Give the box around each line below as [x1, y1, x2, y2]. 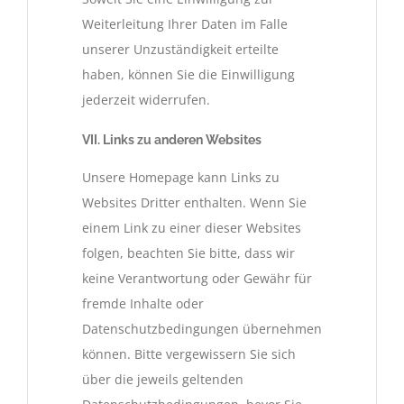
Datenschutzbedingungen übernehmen [82, 320, 322, 338]
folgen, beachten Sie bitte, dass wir [82, 244, 295, 262]
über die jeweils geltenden [82, 371, 243, 389]
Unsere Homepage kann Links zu [82, 169, 280, 187]
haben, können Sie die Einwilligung [82, 65, 295, 83]
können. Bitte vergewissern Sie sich [82, 345, 296, 363]
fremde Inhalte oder [82, 295, 204, 313]
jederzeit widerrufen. [82, 90, 210, 108]
